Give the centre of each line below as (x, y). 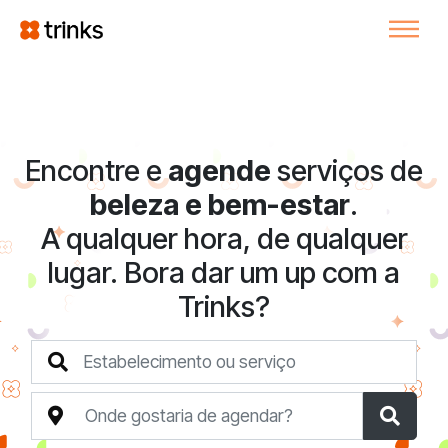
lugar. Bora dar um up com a (224, 272)
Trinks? (224, 306)
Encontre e (96, 170)
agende (219, 170)
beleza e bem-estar (220, 204)
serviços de (347, 170)
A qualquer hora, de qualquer (224, 238)
